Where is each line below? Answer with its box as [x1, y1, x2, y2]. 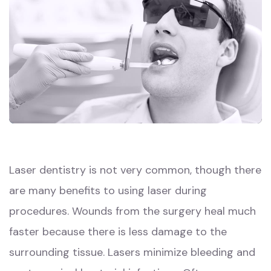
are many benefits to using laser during [9, 183, 207, 198]
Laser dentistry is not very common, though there [9, 162, 261, 177]
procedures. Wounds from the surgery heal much [9, 203, 256, 218]
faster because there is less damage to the [9, 224, 227, 239]
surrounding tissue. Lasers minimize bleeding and [9, 244, 255, 260]
